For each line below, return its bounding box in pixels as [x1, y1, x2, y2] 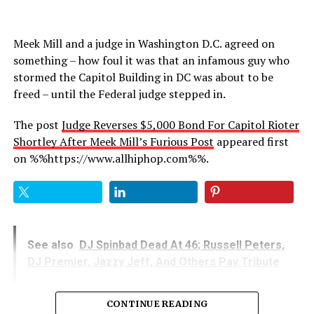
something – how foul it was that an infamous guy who [13, 52, 289, 68]
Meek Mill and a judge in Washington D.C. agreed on [13, 35, 275, 51]
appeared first [213, 133, 289, 149]
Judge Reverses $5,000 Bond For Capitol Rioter [61, 116, 299, 132]
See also [27, 238, 74, 252]
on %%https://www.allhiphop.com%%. [13, 150, 209, 166]
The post [13, 116, 62, 132]
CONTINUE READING [106, 297, 208, 309]
